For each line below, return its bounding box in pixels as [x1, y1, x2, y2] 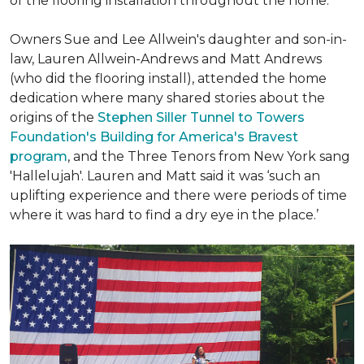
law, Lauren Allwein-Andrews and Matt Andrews [10, 51, 322, 67]
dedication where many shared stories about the [10, 90, 325, 106]
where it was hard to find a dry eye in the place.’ [10, 207, 318, 223]
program [10, 149, 67, 164]
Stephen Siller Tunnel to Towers [97, 110, 305, 125]
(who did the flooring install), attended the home [10, 71, 327, 86]
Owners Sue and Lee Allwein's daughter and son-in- [10, 32, 347, 47]
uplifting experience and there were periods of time [10, 188, 347, 203]
